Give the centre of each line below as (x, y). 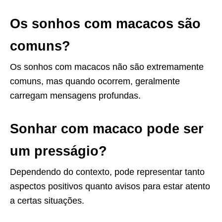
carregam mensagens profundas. (75, 95)
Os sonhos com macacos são (105, 24)
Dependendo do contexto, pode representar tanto (107, 172)
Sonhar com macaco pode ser (107, 129)
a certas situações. (47, 200)
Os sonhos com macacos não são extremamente (107, 67)
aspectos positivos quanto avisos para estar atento (110, 186)
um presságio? (58, 151)
